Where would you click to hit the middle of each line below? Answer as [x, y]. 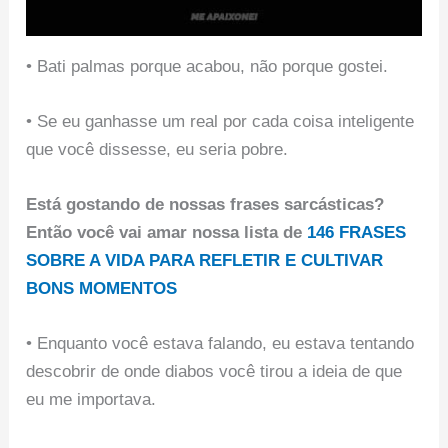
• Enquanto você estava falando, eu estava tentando [220, 344]
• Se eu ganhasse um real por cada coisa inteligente [220, 122]
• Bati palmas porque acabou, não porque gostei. [207, 66]
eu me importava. [91, 400]
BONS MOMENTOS [102, 289]
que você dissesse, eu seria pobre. [157, 150]
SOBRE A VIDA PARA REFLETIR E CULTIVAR [205, 261]
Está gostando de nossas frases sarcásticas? [205, 205]
